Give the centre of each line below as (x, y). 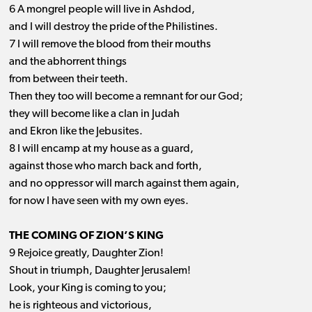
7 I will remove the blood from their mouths (110, 45)
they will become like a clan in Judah (94, 115)
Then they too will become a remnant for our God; (126, 97)
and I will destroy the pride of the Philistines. (113, 28)
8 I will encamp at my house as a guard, (101, 149)
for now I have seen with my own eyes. (99, 202)
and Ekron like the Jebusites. (76, 132)
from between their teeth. (68, 80)
